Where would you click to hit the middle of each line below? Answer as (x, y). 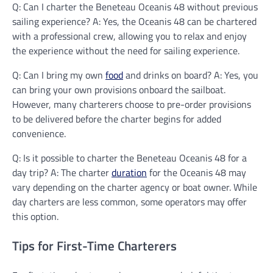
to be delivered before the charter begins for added (117, 119)
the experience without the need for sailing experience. (126, 51)
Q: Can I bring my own (59, 75)
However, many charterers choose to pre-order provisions (132, 105)
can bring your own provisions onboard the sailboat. (119, 90)
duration (129, 173)
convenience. (39, 134)
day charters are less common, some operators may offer (129, 202)
